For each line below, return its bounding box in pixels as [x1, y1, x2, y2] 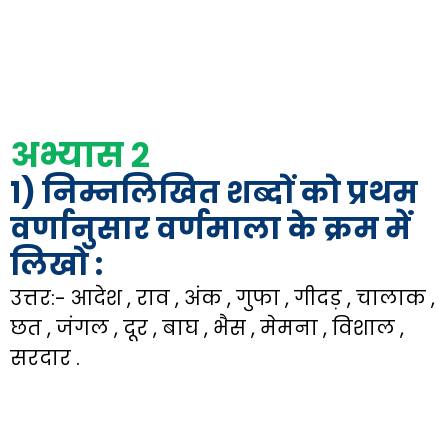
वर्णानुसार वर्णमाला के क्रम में [10, 208, 411, 250]
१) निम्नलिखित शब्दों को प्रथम [10, 172, 418, 214]
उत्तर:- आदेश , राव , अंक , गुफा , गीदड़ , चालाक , [10, 284, 435, 312]
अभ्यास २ [10, 131, 150, 179]
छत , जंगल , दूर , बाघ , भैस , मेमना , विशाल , [10, 314, 404, 342]
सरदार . [10, 344, 80, 372]
